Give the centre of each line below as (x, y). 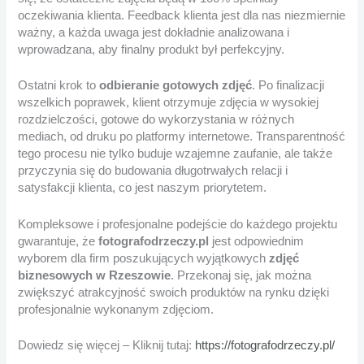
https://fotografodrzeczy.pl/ (265, 346)
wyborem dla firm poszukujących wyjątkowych (144, 258)
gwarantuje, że (58, 241)
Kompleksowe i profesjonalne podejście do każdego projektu (178, 224)
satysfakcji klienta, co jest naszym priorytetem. (143, 188)
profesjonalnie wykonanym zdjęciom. (116, 309)
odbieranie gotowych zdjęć (176, 86)
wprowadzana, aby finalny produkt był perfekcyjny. (152, 50)
